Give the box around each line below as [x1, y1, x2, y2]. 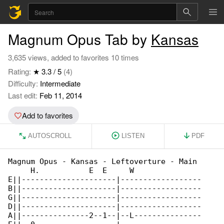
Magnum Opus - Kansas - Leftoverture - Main [8, 157, 201, 166]
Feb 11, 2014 [37, 90, 82, 100]
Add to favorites [22, 110, 73, 120]
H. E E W [8, 166, 201, 175]
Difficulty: [8, 78, 40, 88]
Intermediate [40, 78, 80, 88]
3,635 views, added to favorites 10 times [8, 52, 139, 62]
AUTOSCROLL [28, 132, 72, 139]
